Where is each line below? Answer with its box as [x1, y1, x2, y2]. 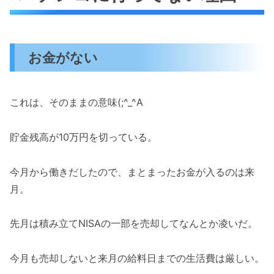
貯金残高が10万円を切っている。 [10, 130, 157, 143]
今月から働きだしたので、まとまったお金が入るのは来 [10, 165, 254, 178]
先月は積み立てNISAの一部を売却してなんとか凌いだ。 [10, 217, 257, 230]
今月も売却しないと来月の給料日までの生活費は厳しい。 [10, 252, 264, 265]
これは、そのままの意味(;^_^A [10, 95, 143, 108]
